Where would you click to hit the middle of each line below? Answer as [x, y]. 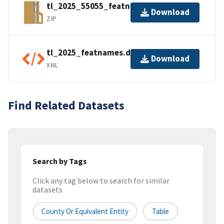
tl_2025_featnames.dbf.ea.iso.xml [114, 53]
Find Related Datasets [66, 105]
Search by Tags [60, 161]
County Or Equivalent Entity [85, 211]
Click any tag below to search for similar [101, 181]
